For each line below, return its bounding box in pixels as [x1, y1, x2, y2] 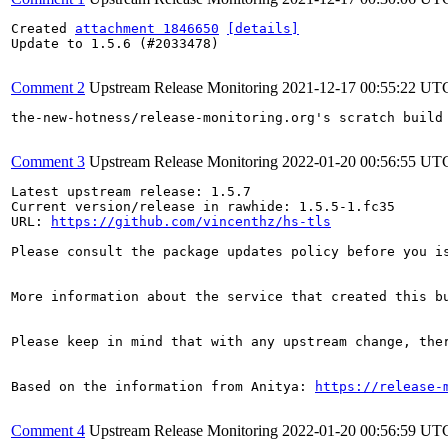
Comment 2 [11, 79, 85, 96]
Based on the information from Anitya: [11, 379, 315, 394]
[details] [227, 21, 299, 36]
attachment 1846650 [75, 21, 219, 36]
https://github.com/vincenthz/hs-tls [51, 214, 331, 229]
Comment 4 [11, 422, 85, 439]
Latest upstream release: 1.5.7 [11, 184, 251, 199]
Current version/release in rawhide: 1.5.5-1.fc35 [11, 199, 395, 214]
